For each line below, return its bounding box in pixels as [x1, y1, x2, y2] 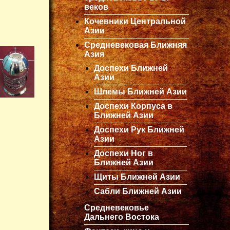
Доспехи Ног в [94, 148, 153, 158]
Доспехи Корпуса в [94, 101, 172, 110]
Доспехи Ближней [94, 63, 168, 72]
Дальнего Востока [84, 212, 159, 221]
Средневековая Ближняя [84, 40, 187, 49]
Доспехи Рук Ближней [94, 125, 184, 134]
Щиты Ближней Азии [94, 172, 180, 181]
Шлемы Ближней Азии [94, 87, 187, 96]
